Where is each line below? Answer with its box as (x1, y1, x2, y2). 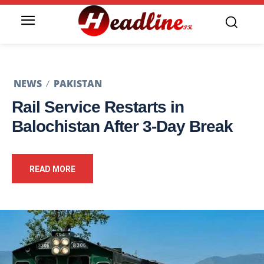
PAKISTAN (54, 77, 102, 91)
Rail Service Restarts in (12, 98, 184, 117)
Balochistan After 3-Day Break (12, 117, 233, 136)
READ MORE (29, 164, 75, 174)
